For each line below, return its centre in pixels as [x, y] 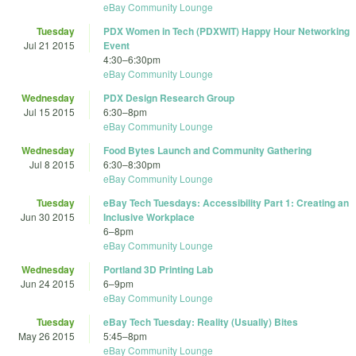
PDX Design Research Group [169, 98]
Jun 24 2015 [48, 284]
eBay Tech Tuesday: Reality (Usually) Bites [201, 322]
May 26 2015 [46, 336]
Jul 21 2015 [49, 45]
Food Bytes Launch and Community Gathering [207, 151]
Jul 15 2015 [49, 112]
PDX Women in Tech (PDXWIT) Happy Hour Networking [226, 31]
